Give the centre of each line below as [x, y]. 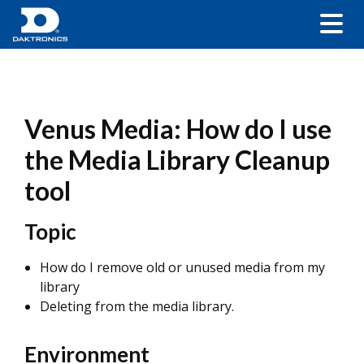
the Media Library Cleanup [177, 160]
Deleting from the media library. [139, 306]
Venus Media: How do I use [178, 129]
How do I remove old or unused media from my [182, 267]
